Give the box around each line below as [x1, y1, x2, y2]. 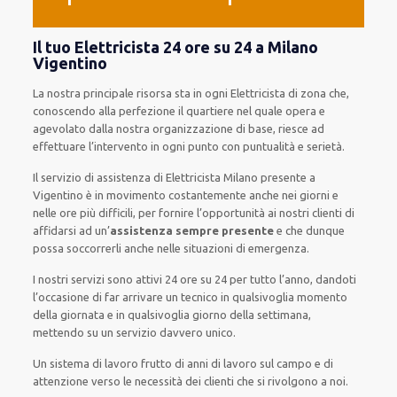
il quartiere [175, 105, 235, 117]
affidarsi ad [33, 224, 93, 237]
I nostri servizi [33, 273, 105, 285]
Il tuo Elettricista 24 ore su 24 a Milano [33, 38, 319, 56]
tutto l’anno [250, 273, 311, 285]
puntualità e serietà [240, 140, 343, 152]
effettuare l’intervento [33, 140, 149, 152]
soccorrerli [64, 242, 122, 254]
